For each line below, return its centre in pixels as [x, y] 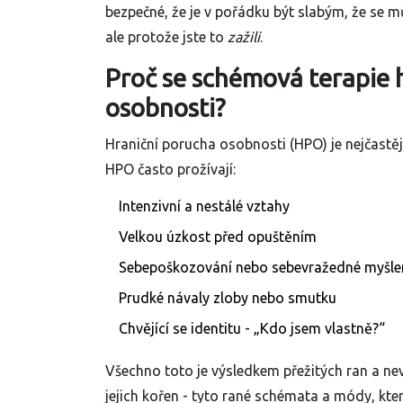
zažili [244, 37]
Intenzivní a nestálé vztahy [204, 206]
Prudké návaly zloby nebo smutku [228, 298]
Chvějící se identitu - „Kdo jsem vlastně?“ [252, 329]
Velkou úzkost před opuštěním [218, 237]
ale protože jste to [166, 37]
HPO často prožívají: [170, 170]
